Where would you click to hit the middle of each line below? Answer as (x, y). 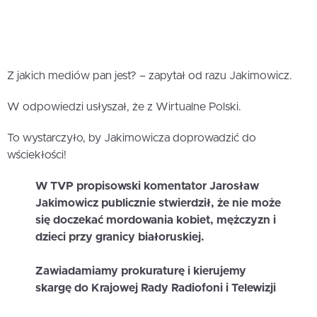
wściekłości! (37, 155)
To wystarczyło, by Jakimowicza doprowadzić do (132, 138)
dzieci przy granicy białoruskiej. (120, 237)
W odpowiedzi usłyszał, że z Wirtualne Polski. (124, 107)
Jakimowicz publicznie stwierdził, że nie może (158, 203)
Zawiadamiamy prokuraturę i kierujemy (141, 271)
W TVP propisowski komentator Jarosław (147, 186)
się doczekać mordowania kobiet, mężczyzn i (156, 220)
